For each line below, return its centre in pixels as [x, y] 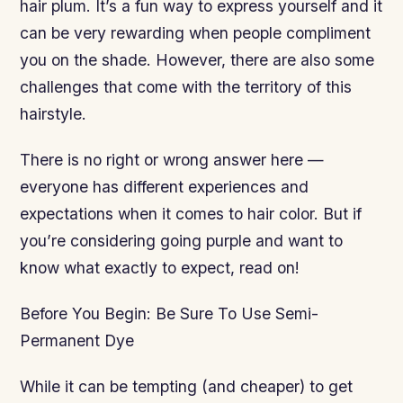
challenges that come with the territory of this [186, 86]
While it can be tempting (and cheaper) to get [187, 387]
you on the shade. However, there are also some [197, 59]
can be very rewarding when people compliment [196, 32]
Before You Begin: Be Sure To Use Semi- [170, 314]
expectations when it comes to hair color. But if [191, 214]
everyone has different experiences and [165, 187]
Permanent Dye [77, 341]
